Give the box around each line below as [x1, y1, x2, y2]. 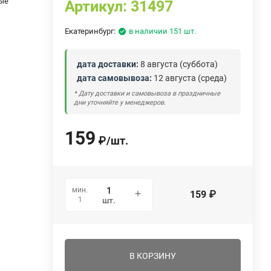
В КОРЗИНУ [129, 250, 177, 261]
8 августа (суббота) [139, 59, 218, 69]
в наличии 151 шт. [129, 26, 197, 36]
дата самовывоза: [77, 73, 152, 83]
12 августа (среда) [152, 73, 227, 83]
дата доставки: [77, 59, 139, 69]
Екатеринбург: [65, 26, 116, 36]
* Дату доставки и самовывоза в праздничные [74, 89, 221, 97]
